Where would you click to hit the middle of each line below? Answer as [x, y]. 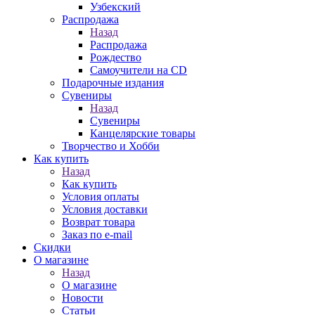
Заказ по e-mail [97, 234]
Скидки [52, 247]
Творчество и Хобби [111, 146]
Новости [83, 298]
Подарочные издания [113, 83]
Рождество [116, 57]
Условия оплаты [101, 197]
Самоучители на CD [139, 70]
